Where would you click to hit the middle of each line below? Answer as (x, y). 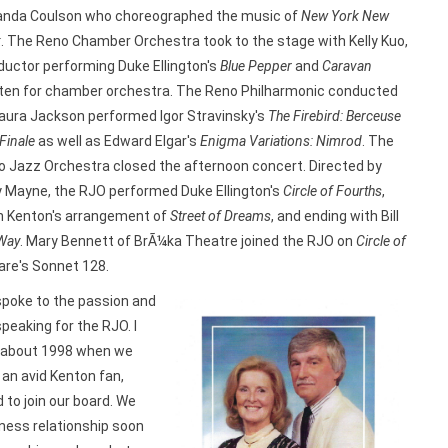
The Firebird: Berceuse (334, 116)
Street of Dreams (220, 216)
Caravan (346, 66)
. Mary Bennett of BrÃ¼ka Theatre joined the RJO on (188, 241)
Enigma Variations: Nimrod (280, 141)
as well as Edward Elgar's (117, 141)
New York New (344, 16)
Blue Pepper (255, 66)
